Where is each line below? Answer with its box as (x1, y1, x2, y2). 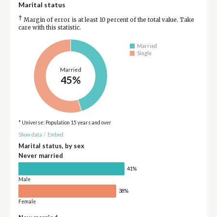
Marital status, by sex (18, 142, 84, 150)
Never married (18, 152, 63, 160)
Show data (18, 131, 42, 138)
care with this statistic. (18, 24, 81, 31)
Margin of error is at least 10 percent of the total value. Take (22, 16, 194, 24)
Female (18, 199, 36, 205)
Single (137, 50, 152, 56)
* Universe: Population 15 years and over (18, 120, 111, 126)
